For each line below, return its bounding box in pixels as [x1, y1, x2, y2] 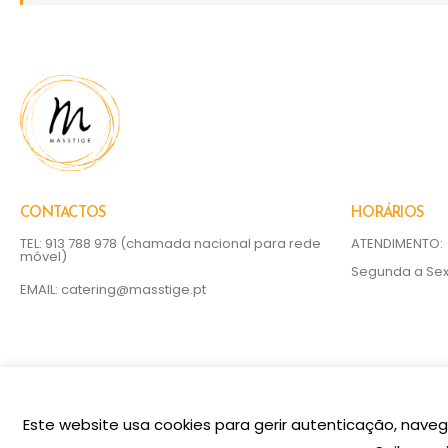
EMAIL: [20, 279, 61, 299]
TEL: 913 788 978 [20, 233, 120, 253]
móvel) [20, 246, 67, 266]
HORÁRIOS [351, 205, 423, 221]
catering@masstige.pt [61, 279, 206, 299]
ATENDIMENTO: [351, 233, 443, 253]
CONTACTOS [20, 205, 106, 221]
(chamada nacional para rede [120, 233, 321, 253]
